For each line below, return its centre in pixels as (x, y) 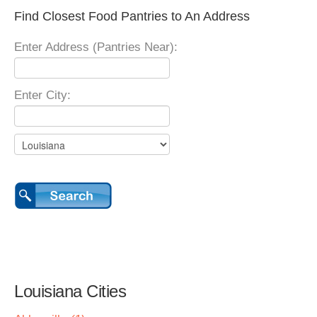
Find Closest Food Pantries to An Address (132, 16)
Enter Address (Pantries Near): (96, 47)
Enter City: (42, 95)
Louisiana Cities (70, 291)
